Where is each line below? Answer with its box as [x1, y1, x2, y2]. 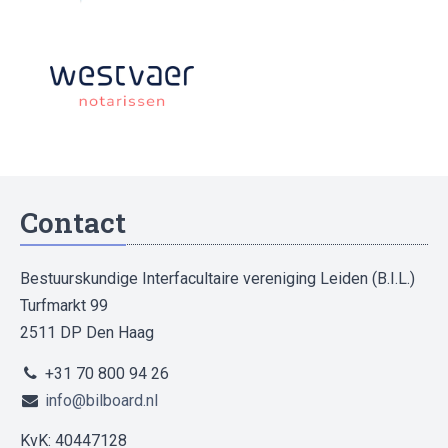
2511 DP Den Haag [20, 323, 154, 342]
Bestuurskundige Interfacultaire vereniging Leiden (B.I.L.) [20, 269, 415, 288]
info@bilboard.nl [44, 390, 158, 410]
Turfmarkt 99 [20, 296, 108, 315]
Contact [20, 204, 126, 241]
